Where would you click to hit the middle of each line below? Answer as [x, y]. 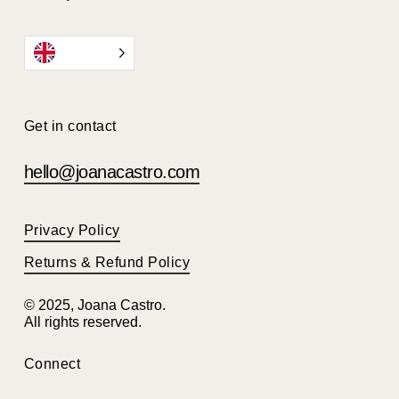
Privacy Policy [72, 230]
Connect [52, 363]
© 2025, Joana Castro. [94, 305]
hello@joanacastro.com [112, 171]
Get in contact [70, 126]
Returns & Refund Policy [107, 262]
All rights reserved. [82, 322]
